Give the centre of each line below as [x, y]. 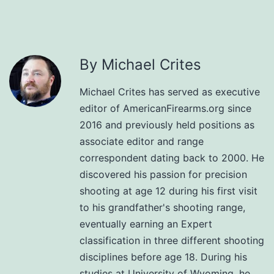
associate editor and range [142, 142]
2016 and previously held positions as [167, 125]
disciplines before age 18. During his [163, 257]
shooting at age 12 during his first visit [168, 191]
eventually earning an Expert [146, 224]
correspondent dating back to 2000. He [172, 158]
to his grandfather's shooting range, [162, 208]
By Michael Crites [140, 65]
